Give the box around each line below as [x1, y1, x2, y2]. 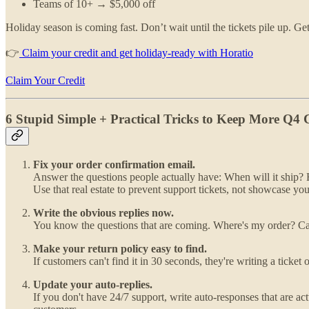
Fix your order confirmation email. [33, 158, 195, 170]
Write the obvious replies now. [33, 206, 174, 219]
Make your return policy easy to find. [33, 242, 207, 255]
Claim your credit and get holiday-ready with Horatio [19, 46, 253, 59]
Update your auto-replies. [33, 278, 152, 290]
